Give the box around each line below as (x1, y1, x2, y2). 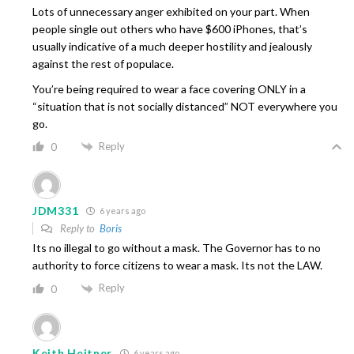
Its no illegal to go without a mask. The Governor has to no (32, 241, 321, 255)
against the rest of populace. (32, 56, 174, 70)
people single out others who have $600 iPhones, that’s (32, 21, 307, 36)
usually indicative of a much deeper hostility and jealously (32, 39, 312, 53)
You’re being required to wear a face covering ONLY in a (32, 81, 306, 96)
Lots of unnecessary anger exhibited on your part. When (32, 4, 310, 18)
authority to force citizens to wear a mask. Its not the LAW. (32, 258, 322, 273)
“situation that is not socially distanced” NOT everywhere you (32, 99, 337, 113)
